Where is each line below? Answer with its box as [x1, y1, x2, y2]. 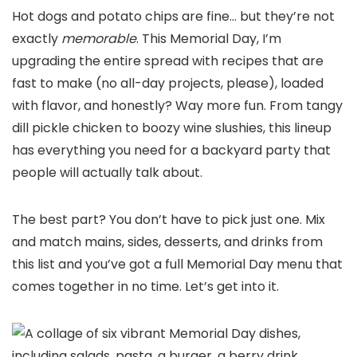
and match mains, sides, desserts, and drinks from [12, 233, 323, 252]
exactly [12, 29, 61, 49]
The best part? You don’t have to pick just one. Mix [12, 210, 325, 229]
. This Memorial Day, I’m [136, 29, 281, 49]
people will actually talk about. [12, 163, 202, 182]
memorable [61, 29, 136, 49]
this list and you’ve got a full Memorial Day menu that [12, 255, 343, 274]
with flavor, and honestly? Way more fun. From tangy [12, 96, 343, 116]
